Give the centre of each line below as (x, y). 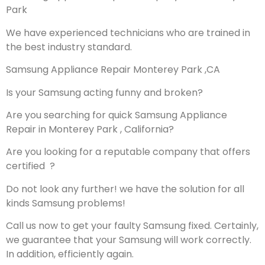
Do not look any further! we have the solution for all (125, 189)
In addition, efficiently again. (70, 254)
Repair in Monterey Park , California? (90, 129)
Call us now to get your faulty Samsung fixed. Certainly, (132, 226)
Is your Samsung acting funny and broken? (104, 92)
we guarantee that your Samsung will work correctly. (129, 240)
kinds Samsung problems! (66, 203)
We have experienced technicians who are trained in (128, 33)
